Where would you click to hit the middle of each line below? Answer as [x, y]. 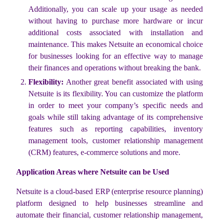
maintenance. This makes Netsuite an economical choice [116, 44]
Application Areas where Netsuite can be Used [93, 172]
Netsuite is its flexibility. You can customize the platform [116, 93]
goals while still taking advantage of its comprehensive [116, 117]
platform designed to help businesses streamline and [109, 203]
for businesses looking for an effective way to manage [116, 56]
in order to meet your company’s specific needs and [116, 105]
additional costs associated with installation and [116, 32]
